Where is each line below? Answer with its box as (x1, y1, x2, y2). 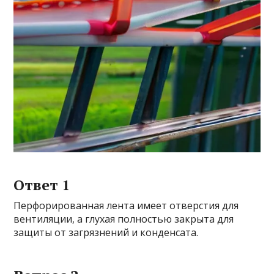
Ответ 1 (13, 175, 71, 195)
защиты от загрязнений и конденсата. (13, 226, 199, 240)
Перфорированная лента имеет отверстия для (13, 199, 239, 213)
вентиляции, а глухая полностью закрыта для (13, 212, 234, 226)
